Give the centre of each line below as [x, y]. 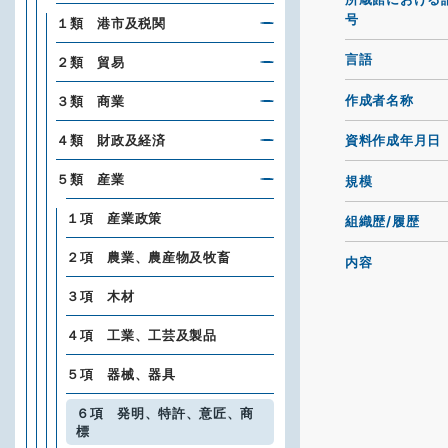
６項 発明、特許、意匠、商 [165, 413]
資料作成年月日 [393, 140]
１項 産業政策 [114, 218]
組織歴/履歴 [382, 221]
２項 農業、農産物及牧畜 [148, 257]
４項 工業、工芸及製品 [141, 335]
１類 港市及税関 [111, 23]
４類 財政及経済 [111, 140]
